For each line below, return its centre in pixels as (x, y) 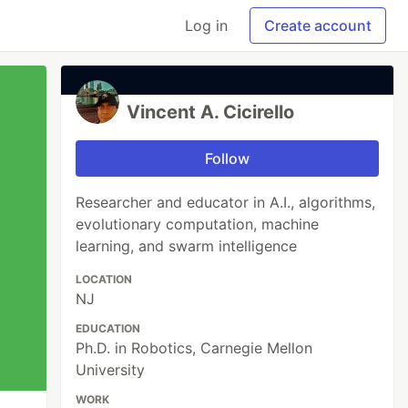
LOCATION (104, 279)
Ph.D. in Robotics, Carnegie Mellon (194, 348)
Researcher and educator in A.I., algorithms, (226, 202)
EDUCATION (108, 328)
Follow (228, 158)
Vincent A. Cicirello (211, 112)
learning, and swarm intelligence (187, 246)
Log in (206, 25)
